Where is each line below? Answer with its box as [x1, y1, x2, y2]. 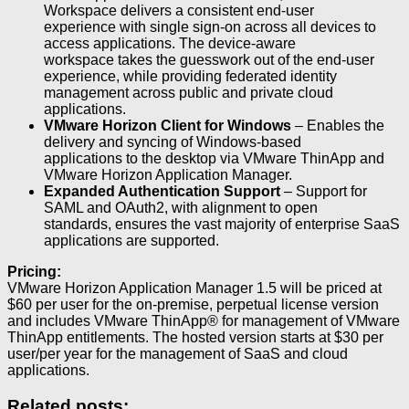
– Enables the [291, 117, 384, 133]
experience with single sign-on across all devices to [44, 18, 376, 35]
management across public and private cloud [44, 84, 333, 100]
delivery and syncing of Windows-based [44, 133, 301, 150]
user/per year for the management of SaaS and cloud [7, 345, 348, 362]
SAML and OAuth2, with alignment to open [44, 199, 318, 215]
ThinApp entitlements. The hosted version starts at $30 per [7, 329, 383, 345]
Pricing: [7, 263, 61, 279]
